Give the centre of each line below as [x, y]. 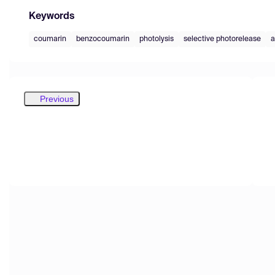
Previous [57, 99]
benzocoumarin [103, 39]
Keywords [52, 16]
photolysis [157, 39]
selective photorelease [222, 39]
